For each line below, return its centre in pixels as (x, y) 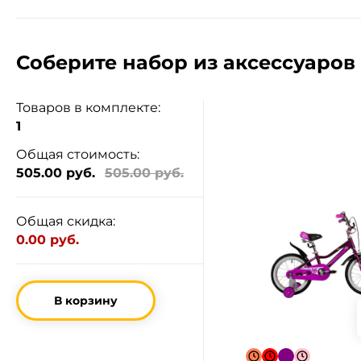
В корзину (86, 301)
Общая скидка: (66, 221)
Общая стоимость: (78, 154)
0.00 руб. (48, 240)
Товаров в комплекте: (88, 108)
